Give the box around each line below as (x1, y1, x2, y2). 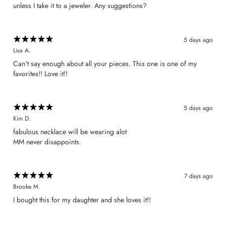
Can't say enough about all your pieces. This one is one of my (13, 58, 197, 69)
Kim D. (13, 114, 31, 123)
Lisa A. (13, 45, 31, 55)
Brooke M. (13, 182, 40, 191)
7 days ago (184, 172, 213, 181)
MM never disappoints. (13, 136, 81, 147)
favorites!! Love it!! (13, 68, 68, 79)
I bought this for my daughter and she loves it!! (13, 194, 151, 205)
